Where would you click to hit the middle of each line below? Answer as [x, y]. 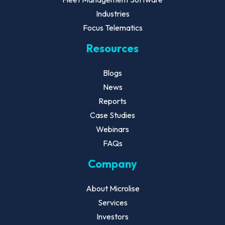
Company [113, 164]
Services [113, 202]
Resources [113, 48]
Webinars [113, 129]
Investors [113, 216]
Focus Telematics [113, 28]
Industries [113, 14]
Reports [113, 101]
